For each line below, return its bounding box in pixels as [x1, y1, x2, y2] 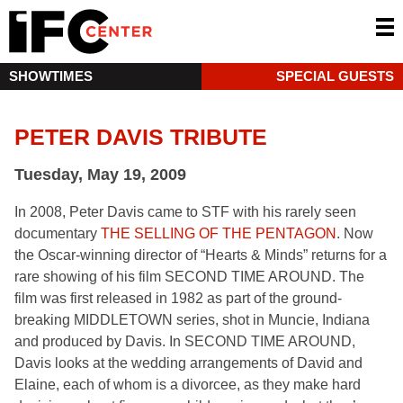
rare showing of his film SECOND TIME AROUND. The [14, 269, 364, 284]
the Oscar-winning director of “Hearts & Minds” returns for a [14, 247, 387, 263]
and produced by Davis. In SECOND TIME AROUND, [14, 334, 355, 349]
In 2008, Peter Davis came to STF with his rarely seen [14, 204, 356, 219]
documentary [14, 226, 101, 241]
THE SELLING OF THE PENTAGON [101, 226, 336, 241]
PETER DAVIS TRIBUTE [14, 124, 267, 149]
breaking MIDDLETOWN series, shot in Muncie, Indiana [14, 312, 370, 327]
